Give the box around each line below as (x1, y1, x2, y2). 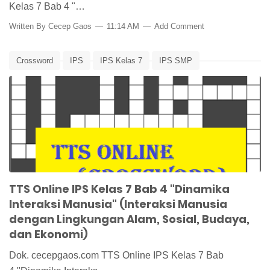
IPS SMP (159, 56, 192, 66)
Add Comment (154, 22, 204, 31)
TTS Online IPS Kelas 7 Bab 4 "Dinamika (9, 181, 230, 197)
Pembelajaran (80, 76, 127, 86)
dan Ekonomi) (9, 227, 88, 242)
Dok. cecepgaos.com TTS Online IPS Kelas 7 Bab (9, 250, 224, 261)
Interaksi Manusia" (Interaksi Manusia (9, 196, 227, 212)
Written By (9, 22, 48, 31)
